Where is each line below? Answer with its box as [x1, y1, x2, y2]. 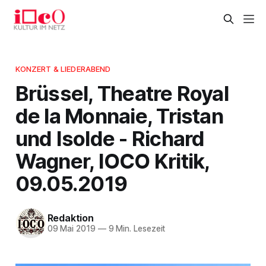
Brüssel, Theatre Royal [15, 80, 229, 106]
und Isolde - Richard [15, 125, 205, 151]
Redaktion [47, 212, 94, 224]
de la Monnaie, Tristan [15, 103, 223, 128]
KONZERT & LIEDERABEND [15, 64, 111, 74]
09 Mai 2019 [47, 224, 96, 234]
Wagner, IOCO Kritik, [15, 148, 210, 173]
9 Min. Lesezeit [106, 224, 166, 234]
